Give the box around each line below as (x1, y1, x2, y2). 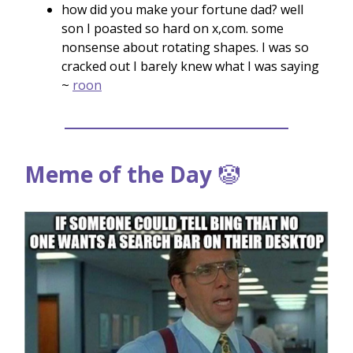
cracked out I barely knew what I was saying (61, 58, 319, 76)
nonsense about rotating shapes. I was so (61, 39, 309, 57)
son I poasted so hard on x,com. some (61, 20, 284, 38)
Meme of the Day (24, 159, 212, 190)
